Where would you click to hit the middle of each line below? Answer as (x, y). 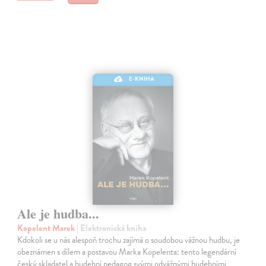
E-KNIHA (142, 78)
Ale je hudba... (58, 213)
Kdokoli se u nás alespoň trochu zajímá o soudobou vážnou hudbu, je (129, 240)
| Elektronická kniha (112, 228)
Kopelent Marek (47, 228)
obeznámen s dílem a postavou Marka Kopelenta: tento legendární (127, 251)
